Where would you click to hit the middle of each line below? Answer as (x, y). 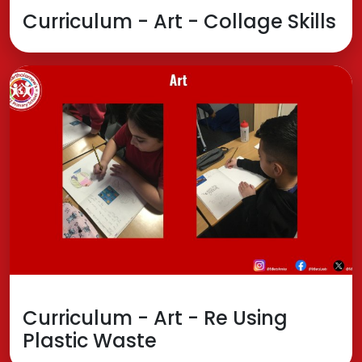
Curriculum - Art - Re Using (155, 318)
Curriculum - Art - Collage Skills (179, 22)
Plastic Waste (90, 341)
